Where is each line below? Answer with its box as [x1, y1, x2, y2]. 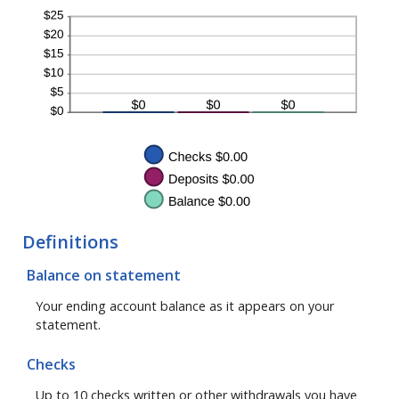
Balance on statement [27, 265, 181, 285]
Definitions [22, 230, 118, 254]
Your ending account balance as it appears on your [36, 297, 334, 315]
